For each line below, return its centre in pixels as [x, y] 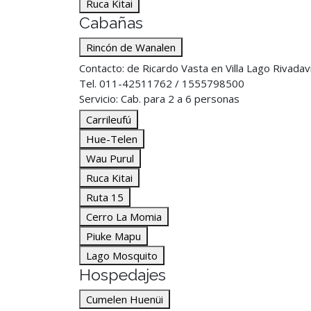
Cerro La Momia [124, 217]
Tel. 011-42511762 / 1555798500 [162, 83]
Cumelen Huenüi [125, 299]
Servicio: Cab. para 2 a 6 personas [159, 99]
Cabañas [111, 23]
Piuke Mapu [114, 236]
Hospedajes [123, 275]
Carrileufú [109, 119]
